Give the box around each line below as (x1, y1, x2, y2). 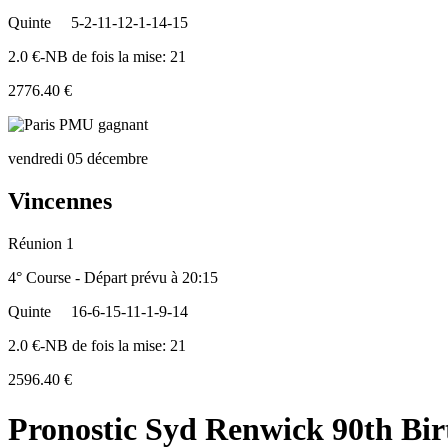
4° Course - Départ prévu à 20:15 (8, 269, 218, 287)
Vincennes (8, 188, 112, 215)
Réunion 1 (8, 235, 74, 253)
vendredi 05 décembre (8, 150, 148, 168)
